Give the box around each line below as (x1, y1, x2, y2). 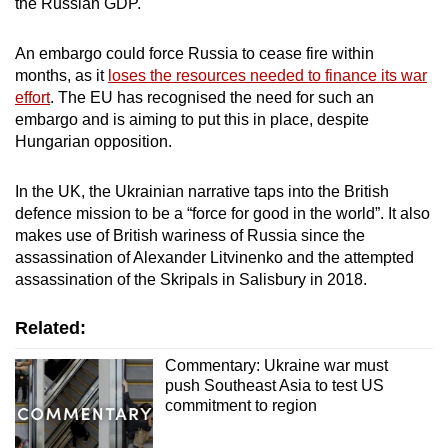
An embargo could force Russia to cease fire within (15, 45, 374, 63)
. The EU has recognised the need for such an (50, 89, 374, 107)
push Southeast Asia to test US (164, 377, 384, 395)
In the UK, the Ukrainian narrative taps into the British (15, 183, 389, 201)
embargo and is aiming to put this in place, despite (15, 111, 369, 129)
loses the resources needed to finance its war (108, 67, 427, 85)
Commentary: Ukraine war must (164, 357, 388, 375)
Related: (15, 318, 86, 339)
